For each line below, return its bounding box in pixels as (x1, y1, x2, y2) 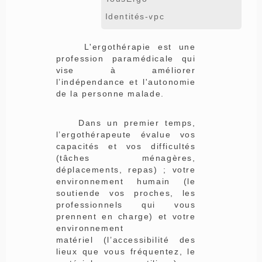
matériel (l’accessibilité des (56, 235, 196, 244)
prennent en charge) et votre (56, 211, 196, 221)
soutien (56, 188, 89, 198)
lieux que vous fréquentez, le (56, 246, 196, 256)
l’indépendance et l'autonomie (56, 77, 196, 87)
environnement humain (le (56, 176, 196, 186)
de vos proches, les (89, 188, 196, 198)
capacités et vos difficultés (56, 141, 196, 151)
